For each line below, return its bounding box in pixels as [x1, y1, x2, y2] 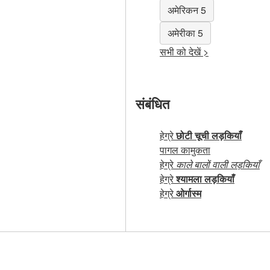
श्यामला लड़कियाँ [176, 172, 234, 186]
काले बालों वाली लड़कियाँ [176, 157, 260, 172]
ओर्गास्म [176, 186, 201, 201]
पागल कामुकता [160, 143, 210, 157]
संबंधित [136, 93, 169, 113]
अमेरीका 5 [168, 26, 203, 40]
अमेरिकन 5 [168, 3, 206, 17]
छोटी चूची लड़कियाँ [176, 128, 242, 143]
